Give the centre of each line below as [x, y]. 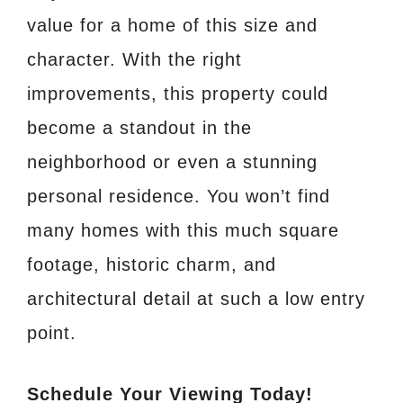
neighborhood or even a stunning [172, 161]
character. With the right [134, 59]
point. [52, 332]
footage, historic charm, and [152, 264]
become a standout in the [139, 127]
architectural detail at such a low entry [196, 298]
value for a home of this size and [172, 25]
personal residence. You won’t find [179, 196]
